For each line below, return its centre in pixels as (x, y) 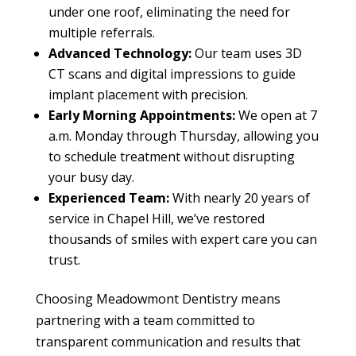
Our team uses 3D (246, 54)
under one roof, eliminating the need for (169, 12)
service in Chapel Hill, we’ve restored (156, 219)
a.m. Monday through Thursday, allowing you (183, 136)
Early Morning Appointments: (141, 116)
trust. (64, 260)
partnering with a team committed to (145, 321)
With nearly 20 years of (239, 198)
